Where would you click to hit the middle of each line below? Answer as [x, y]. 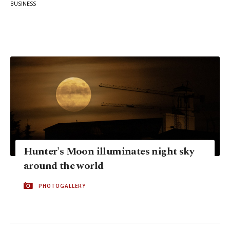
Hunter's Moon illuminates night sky [109, 151]
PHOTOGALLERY [62, 186]
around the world [64, 166]
